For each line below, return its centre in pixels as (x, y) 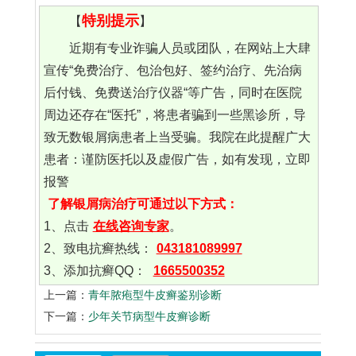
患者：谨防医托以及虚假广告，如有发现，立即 (177, 160)
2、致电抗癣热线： (98, 249)
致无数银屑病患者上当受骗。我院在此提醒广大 (177, 137)
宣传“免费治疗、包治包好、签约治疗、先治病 (172, 71)
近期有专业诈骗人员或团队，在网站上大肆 (190, 48)
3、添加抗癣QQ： (96, 271)
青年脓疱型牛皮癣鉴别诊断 (155, 295)
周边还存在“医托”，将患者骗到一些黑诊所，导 (174, 115)
